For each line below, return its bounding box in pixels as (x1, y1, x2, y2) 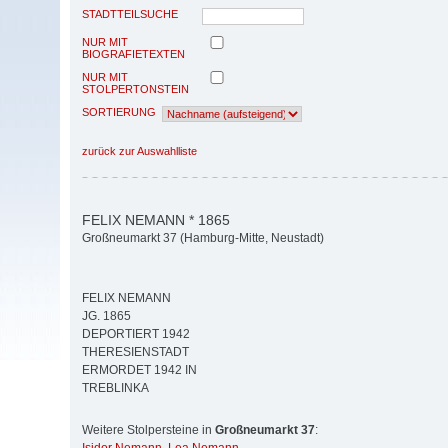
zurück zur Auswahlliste (82, 144, 197, 157)
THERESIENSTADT (82, 345, 189, 360)
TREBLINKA (82, 381, 149, 396)
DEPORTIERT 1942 (82, 327, 190, 342)
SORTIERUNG (82, 105, 156, 118)
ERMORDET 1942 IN (82, 363, 197, 378)
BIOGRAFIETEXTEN (82, 47, 185, 60)
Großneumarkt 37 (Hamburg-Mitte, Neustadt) (82, 231, 324, 246)
